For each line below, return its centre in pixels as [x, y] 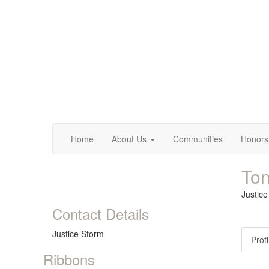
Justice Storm [78, 234]
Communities [198, 139]
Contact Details [101, 213]
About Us [129, 139]
